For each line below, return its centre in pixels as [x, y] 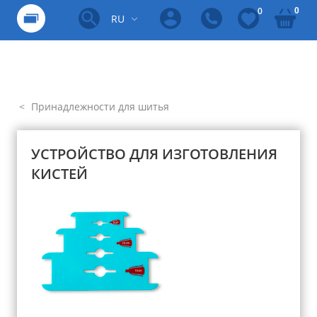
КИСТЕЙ [59, 174]
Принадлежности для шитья [99, 106]
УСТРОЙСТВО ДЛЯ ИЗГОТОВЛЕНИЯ [154, 154]
